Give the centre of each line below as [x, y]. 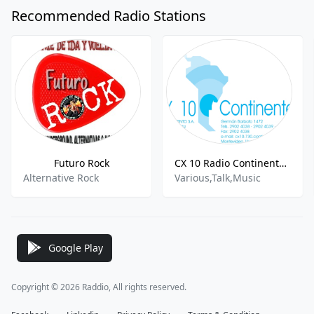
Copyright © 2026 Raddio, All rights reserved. [99, 287]
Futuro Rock [81, 163]
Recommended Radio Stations [109, 16]
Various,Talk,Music [218, 178]
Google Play [76, 247]
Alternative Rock [61, 178]
